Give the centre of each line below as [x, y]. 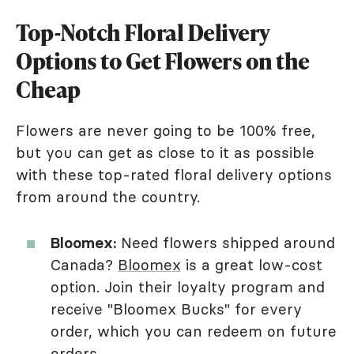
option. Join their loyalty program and [188, 287]
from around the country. [110, 197]
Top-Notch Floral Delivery [143, 33]
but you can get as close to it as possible [165, 153]
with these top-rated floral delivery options [174, 175]
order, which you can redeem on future [194, 331]
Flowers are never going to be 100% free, [166, 131]
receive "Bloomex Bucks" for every [176, 309]
